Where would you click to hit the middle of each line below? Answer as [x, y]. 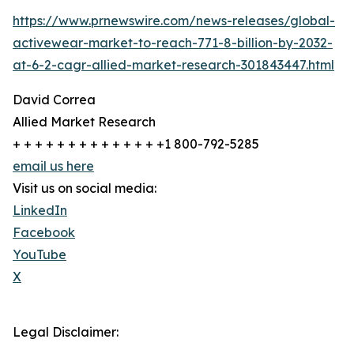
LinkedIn [40, 211]
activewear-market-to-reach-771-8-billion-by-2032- [173, 43]
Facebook [44, 233]
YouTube [40, 255]
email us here [53, 166]
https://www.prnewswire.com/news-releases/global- [174, 21]
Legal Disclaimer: [66, 332]
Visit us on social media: [85, 188]
